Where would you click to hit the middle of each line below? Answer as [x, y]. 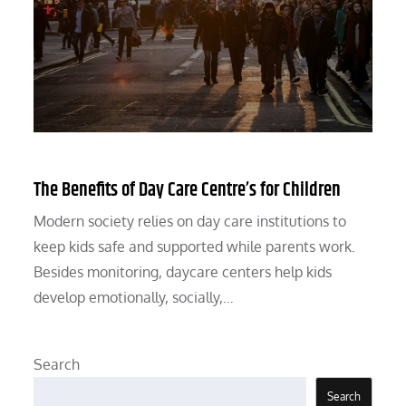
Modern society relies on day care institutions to [190, 222]
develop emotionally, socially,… [134, 298]
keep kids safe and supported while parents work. [195, 247]
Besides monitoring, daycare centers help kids [183, 272]
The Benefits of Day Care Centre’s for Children [188, 191]
